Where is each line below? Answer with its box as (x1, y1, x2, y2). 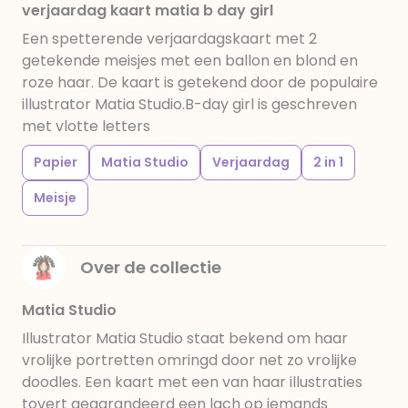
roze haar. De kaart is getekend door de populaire (22, 72, 378, 93)
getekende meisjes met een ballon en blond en (22, 50, 358, 71)
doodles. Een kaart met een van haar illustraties (22, 372, 362, 393)
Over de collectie (80, 256, 221, 279)
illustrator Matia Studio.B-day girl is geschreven (22, 94, 357, 115)
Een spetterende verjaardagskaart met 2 (22, 28, 317, 49)
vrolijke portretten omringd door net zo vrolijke (22, 350, 357, 371)
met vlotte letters (22, 116, 150, 137)
